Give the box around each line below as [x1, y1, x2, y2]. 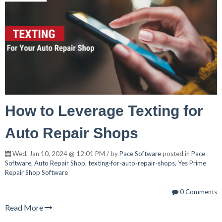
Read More [5, 202, 45, 212]
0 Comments [178, 187, 217, 196]
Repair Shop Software [5, 168, 68, 176]
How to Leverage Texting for [5, 102, 203, 119]
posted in [161, 149, 191, 158]
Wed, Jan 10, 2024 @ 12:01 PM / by [11, 149, 119, 158]
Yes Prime [178, 159, 206, 167]
